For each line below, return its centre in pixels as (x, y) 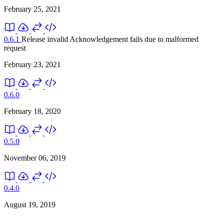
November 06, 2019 (35, 158)
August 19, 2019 (30, 204)
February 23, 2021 (32, 64)
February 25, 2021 (32, 9)
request (15, 48)
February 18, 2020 (32, 111)
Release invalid (45, 39)
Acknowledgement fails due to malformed (134, 39)
